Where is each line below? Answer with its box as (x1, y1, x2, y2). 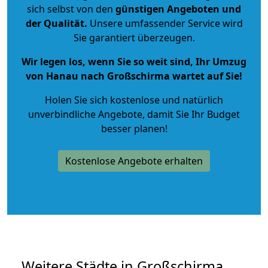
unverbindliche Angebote (28, 107, 142, 121)
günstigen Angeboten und (113, 2, 241, 16)
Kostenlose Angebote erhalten (65, 154, 203, 167)
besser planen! (100, 121, 167, 135)
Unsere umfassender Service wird (87, 16, 243, 30)
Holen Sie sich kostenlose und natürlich (45, 93, 223, 106)
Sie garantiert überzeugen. (73, 31, 195, 44)
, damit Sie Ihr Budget (142, 107, 240, 121)
